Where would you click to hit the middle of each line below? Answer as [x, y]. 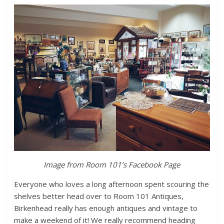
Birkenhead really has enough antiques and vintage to [106, 208]
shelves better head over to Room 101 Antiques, [99, 196]
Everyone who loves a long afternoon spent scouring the [112, 184]
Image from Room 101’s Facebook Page [112, 165]
